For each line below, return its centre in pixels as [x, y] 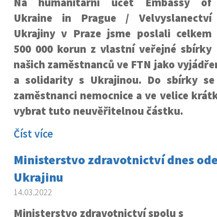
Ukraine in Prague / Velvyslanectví [113, 18]
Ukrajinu [38, 177]
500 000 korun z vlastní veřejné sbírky [113, 49]
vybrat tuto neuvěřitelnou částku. [98, 111]
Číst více [33, 134]
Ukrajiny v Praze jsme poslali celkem [113, 33]
